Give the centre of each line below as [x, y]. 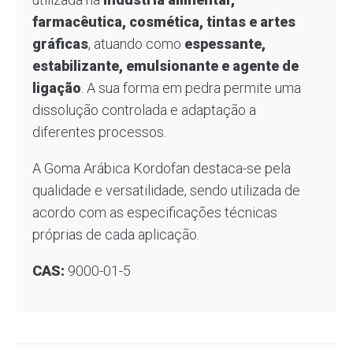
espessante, [225, 43]
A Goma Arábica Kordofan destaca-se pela [161, 168]
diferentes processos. [99, 132]
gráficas [60, 43]
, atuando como [136, 43]
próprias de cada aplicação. [115, 234]
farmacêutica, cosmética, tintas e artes [163, 21]
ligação [56, 87]
